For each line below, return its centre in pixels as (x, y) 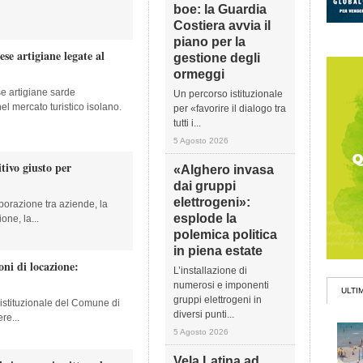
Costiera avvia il (222, 26)
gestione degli (217, 58)
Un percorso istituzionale (228, 94)
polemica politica (225, 235)
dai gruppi (205, 186)
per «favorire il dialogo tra (230, 109)
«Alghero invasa (224, 170)
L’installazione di (210, 271)
